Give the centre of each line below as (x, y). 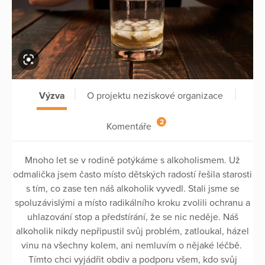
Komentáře (129, 126)
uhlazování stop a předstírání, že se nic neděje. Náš (132, 217)
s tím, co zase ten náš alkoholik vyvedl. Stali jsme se (132, 189)
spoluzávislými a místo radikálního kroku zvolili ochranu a (132, 203)
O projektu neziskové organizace (155, 96)
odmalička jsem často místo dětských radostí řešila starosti (132, 175)
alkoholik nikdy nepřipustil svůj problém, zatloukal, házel (132, 232)
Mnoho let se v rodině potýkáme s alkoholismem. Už (132, 161)
